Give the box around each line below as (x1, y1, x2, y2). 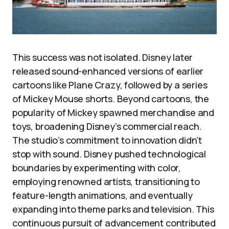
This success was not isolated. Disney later (12, 51, 193, 64)
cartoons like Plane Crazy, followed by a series (12, 79, 208, 91)
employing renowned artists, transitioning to (12, 175, 200, 188)
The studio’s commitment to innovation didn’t (12, 134, 202, 147)
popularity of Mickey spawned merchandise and (12, 106, 215, 119)
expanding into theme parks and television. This (12, 203, 214, 216)
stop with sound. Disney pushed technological (12, 148, 207, 161)
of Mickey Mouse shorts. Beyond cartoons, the (12, 93, 210, 105)
